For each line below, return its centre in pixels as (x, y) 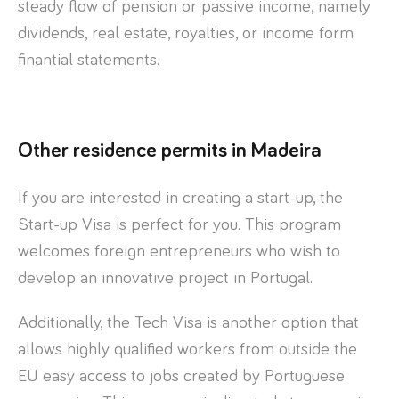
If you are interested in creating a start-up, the (180, 197)
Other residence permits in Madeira (170, 150)
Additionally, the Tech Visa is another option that (188, 322)
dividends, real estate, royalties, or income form (186, 33)
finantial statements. (89, 59)
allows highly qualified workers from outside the (187, 349)
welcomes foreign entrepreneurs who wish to (179, 251)
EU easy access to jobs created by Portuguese (181, 375)
